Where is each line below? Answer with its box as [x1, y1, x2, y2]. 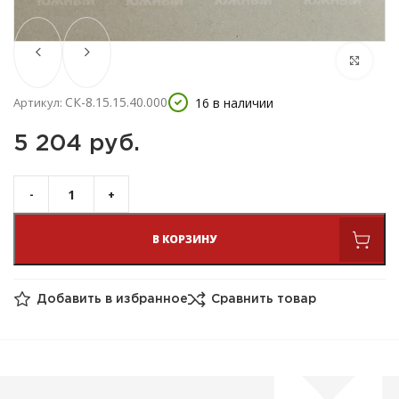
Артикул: [13, 94, 65, 110]
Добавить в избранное [37, 294, 188, 305]
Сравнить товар [211, 294, 316, 305]
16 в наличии [195, 94, 273, 111]
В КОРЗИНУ [151, 232, 216, 247]
